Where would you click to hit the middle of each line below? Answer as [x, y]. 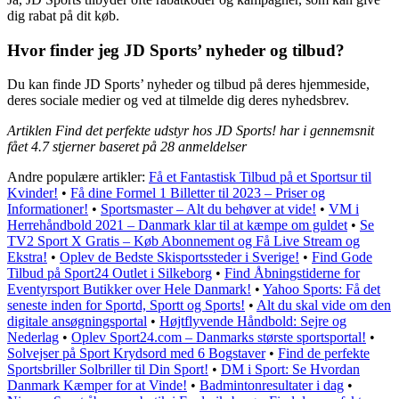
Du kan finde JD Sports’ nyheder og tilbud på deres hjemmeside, [188, 85]
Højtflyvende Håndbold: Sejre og [253, 322]
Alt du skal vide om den [324, 305]
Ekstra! [27, 257]
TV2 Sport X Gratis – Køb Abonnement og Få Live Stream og [183, 241]
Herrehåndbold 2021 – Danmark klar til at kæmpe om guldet [177, 225]
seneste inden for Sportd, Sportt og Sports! [126, 305]
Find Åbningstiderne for [292, 273]
